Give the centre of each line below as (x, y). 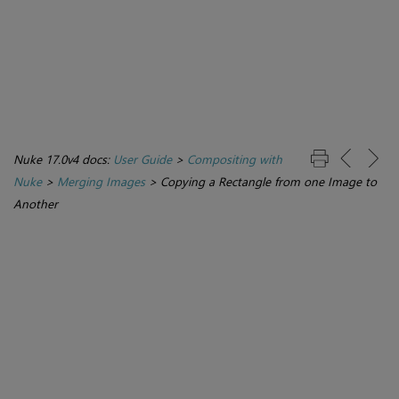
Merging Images (101, 182)
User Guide (142, 159)
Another (36, 204)
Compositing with (235, 159)
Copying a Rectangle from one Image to (269, 182)
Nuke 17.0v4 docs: (63, 159)
